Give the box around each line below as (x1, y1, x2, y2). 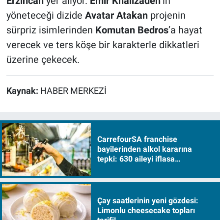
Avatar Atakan (84, 9, 148, 21)
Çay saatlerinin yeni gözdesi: (97, 196, 198, 206)
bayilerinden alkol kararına (97, 144, 192, 154)
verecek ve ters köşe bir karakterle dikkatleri (6, 38, 199, 51)
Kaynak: (6, 85, 40, 96)
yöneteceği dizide (6, 9, 85, 21)
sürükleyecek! (97, 164, 147, 173)
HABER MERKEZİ (40, 85, 107, 96)
